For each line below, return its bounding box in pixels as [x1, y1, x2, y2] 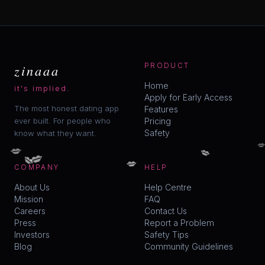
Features [144, 104, 178, 114]
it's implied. [14, 84, 70, 93]
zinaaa [14, 62, 60, 79]
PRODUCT [144, 62, 190, 70]
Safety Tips [144, 230, 189, 240]
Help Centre [144, 182, 192, 192]
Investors [14, 230, 50, 240]
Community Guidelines [144, 241, 233, 251]
